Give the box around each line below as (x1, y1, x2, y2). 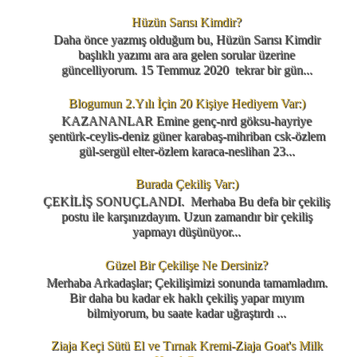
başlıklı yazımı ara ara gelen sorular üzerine (78, 48, 295, 62)
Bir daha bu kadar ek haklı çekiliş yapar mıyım (69, 291, 304, 304)
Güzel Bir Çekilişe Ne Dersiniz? (105, 257, 268, 272)
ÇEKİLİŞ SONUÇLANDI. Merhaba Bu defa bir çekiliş (43, 194, 330, 209)
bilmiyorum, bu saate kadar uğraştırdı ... (87, 306, 286, 320)
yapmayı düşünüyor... (132, 225, 241, 239)
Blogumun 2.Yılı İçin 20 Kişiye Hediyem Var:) (68, 96, 305, 110)
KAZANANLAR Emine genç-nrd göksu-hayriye (61, 113, 312, 127)
